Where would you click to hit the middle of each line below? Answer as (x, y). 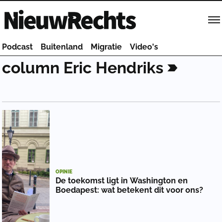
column (31, 68)
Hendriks (130, 68)
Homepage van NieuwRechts (55, 11)
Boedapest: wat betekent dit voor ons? (129, 190)
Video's (144, 47)
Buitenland (62, 47)
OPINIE (64, 172)
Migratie (106, 47)
